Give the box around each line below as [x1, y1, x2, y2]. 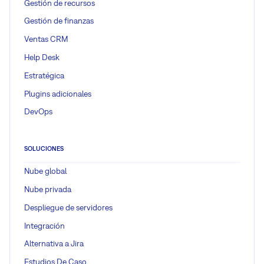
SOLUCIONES [24, 144, 64, 152]
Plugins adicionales [24, 88, 91, 98]
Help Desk [24, 52, 60, 62]
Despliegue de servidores [24, 202, 113, 212]
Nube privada [24, 184, 71, 194]
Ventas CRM [24, 34, 68, 44]
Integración [24, 220, 65, 230]
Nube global [24, 166, 67, 176]
